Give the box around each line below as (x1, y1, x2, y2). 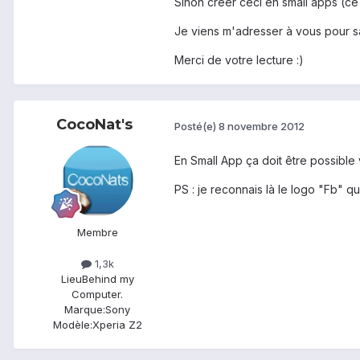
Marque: (64, 303, 105, 317)
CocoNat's (55, 116, 133, 134)
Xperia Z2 (92, 318, 142, 332)
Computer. (72, 288, 123, 301)
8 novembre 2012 (219, 119, 305, 133)
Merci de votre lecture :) (174, 52, 304, 67)
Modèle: (52, 318, 92, 332)
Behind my (81, 272, 134, 286)
